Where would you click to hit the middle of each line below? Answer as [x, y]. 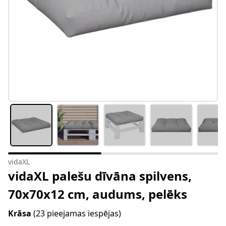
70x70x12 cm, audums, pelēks [98, 194]
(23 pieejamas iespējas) [77, 214]
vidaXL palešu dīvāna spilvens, [100, 176]
